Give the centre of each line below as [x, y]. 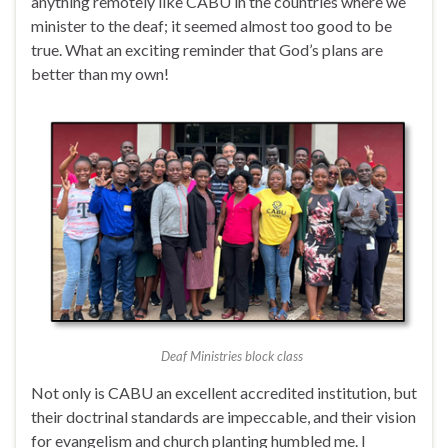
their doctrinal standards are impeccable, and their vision [223, 417]
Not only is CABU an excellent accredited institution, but [224, 393]
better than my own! [100, 74]
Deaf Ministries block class [232, 356]
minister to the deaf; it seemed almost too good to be [211, 26]
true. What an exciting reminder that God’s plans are [207, 50]
